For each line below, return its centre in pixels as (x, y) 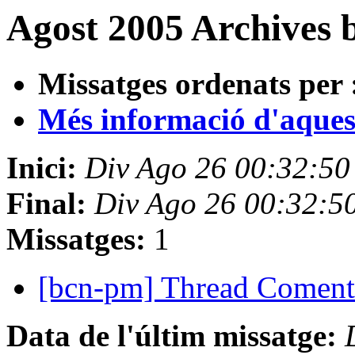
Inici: (42, 168)
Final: (46, 204)
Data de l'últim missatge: (172, 336)
